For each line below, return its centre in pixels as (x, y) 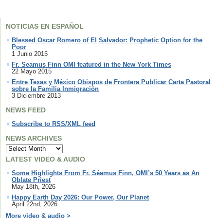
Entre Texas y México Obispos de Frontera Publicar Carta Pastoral (111, 82)
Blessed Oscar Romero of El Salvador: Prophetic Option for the (107, 40)
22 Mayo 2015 (32, 72)
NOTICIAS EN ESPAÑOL (45, 27)
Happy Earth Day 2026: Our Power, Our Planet (80, 198)
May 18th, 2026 (34, 187)
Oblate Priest (31, 180)
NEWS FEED (26, 110)
